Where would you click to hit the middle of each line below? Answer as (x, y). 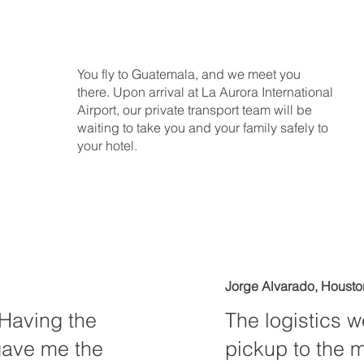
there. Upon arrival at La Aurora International (206, 92)
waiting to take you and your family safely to (203, 128)
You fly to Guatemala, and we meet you (189, 74)
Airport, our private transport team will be (195, 110)
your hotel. (108, 146)
